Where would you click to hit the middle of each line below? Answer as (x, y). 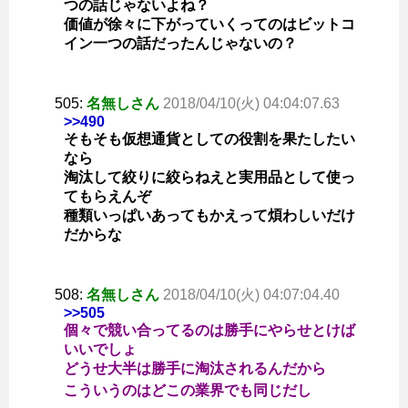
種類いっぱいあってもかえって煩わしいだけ (209, 216)
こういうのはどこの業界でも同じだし (188, 391)
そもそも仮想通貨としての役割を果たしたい (209, 139)
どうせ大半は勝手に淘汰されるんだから (195, 369)
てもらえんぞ (107, 197)
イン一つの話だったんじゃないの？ (180, 44)
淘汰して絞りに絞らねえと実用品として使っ (209, 178)
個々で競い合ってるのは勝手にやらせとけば (209, 331)
